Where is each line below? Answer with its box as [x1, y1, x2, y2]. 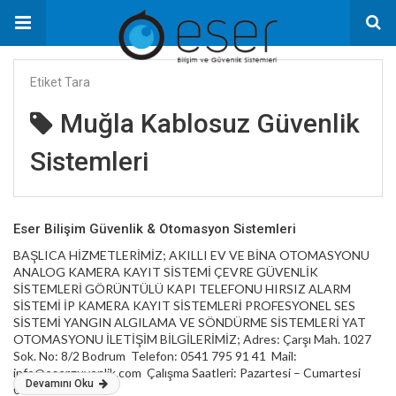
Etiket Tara [30, 75, 90, 89]
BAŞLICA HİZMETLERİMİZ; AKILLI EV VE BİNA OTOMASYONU [13, 247, 369, 263]
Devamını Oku [26, 377, 96, 390]
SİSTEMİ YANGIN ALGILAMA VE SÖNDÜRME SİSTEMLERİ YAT [13, 315, 366, 330]
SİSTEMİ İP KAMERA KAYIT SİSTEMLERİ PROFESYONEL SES [13, 298, 355, 313]
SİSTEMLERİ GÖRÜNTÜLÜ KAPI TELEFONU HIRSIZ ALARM [13, 281, 351, 296]
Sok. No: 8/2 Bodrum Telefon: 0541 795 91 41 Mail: [13, 348, 297, 363]
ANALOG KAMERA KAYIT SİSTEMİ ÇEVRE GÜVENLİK [13, 264, 318, 279]
